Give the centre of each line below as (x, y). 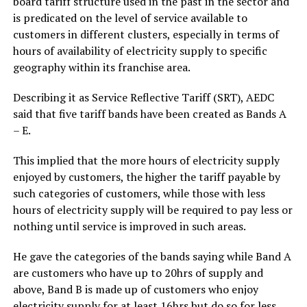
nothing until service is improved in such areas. (129, 226)
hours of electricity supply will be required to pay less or (152, 210)
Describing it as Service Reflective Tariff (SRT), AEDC (143, 97)
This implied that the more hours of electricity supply (146, 160)
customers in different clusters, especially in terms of (146, 34)
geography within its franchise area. (101, 67)
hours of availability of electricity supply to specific (140, 51)
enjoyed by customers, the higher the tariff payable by (146, 177)
